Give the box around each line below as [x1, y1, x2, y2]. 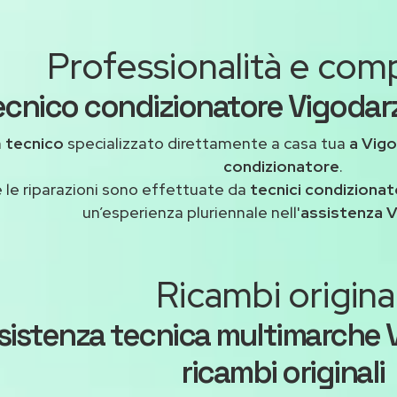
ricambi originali [181, 353, 385, 392]
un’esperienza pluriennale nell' [82, 202, 300, 222]
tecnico [4, 133, 67, 153]
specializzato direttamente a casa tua [66, 133, 349, 153]
